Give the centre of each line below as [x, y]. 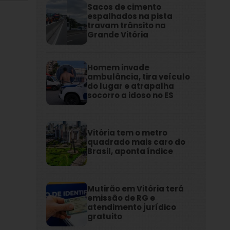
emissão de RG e [121, 198]
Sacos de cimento [124, 7]
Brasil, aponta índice [130, 151]
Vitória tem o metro [128, 133]
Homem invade [119, 68]
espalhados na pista [130, 16]
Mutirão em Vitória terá [136, 189]
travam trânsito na [127, 26]
